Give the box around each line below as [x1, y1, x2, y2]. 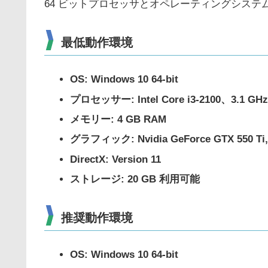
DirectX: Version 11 [70, 153, 162, 165]
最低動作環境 [61, 36, 133, 50]
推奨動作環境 [61, 211, 133, 225]
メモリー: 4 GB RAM [70, 113, 167, 125]
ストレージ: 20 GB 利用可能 [70, 173, 200, 185]
